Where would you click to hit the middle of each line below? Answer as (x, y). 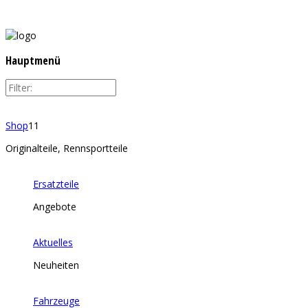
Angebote (55, 207)
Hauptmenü (33, 60)
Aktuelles (53, 243)
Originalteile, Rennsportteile (67, 148)
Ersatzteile (56, 184)
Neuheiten (56, 265)
